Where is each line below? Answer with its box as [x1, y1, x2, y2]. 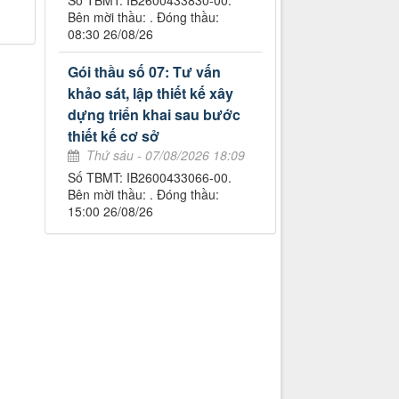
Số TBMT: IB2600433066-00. [68, 168, 232, 187]
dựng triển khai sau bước [68, 104, 241, 126]
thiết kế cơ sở [68, 126, 160, 147]
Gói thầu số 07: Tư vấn [68, 61, 222, 83]
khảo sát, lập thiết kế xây [68, 83, 234, 104]
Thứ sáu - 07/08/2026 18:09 [86, 146, 246, 165]
